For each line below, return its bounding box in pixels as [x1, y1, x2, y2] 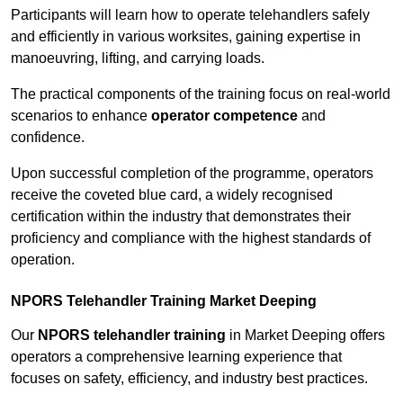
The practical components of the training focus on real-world [11, 86, 390, 103]
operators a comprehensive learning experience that [11, 349, 342, 365]
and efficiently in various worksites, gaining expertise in [11, 29, 361, 45]
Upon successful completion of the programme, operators [11, 166, 373, 182]
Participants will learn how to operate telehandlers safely [11, 7, 370, 23]
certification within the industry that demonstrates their [11, 209, 351, 225]
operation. [11, 252, 75, 268]
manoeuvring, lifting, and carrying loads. [11, 50, 264, 67]
